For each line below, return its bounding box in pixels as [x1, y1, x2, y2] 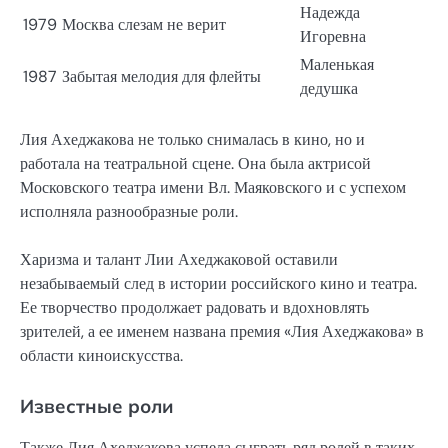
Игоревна [300, 25, 366, 47]
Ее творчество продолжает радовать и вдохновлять [20, 296, 369, 318]
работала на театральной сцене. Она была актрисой [20, 152, 371, 174]
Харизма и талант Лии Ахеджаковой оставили [20, 248, 338, 270]
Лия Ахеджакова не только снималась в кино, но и [20, 128, 365, 150]
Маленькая [300, 53, 374, 75]
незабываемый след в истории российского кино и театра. [20, 272, 417, 294]
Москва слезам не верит [62, 13, 226, 35]
